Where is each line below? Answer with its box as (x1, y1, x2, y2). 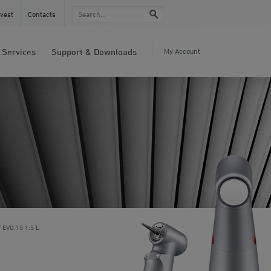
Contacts (28, 10, 56, 19)
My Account (164, 47, 200, 56)
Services (2, 47, 36, 57)
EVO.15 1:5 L (2, 223, 39, 231)
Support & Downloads (51, 47, 137, 57)
